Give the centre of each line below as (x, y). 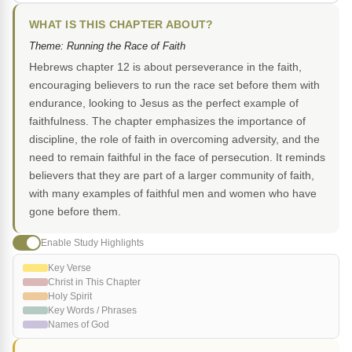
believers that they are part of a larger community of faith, (172, 176)
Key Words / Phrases (92, 311)
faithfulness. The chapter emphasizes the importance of (167, 121)
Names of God (79, 325)
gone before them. (75, 212)
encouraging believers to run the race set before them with (174, 85)
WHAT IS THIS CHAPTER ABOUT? (121, 25)
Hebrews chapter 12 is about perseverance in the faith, (165, 67)
